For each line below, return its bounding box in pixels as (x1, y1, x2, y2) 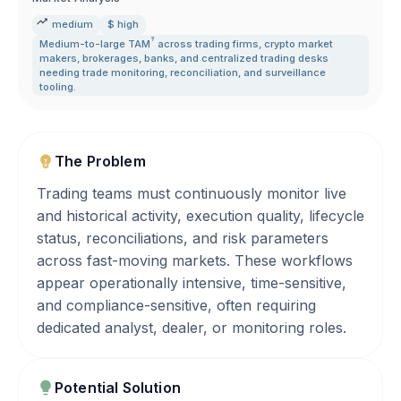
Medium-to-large (39, 38, 128, 50)
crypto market (264, 38, 333, 50)
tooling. (39, 81, 76, 93)
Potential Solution (55, 379, 181, 397)
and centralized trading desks (180, 52, 328, 64)
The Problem (55, 152, 146, 170)
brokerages (82, 52, 139, 64)
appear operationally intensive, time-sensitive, (37, 274, 346, 292)
